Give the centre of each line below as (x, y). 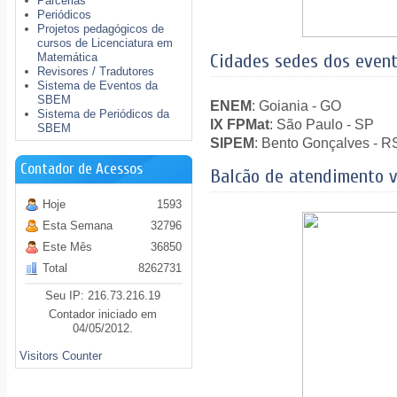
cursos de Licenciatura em (105, 43)
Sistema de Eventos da (98, 86)
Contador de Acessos (82, 169)
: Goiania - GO (297, 105)
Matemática (68, 57)
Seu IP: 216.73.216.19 (103, 296)
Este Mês (68, 247)
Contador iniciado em (103, 314)
